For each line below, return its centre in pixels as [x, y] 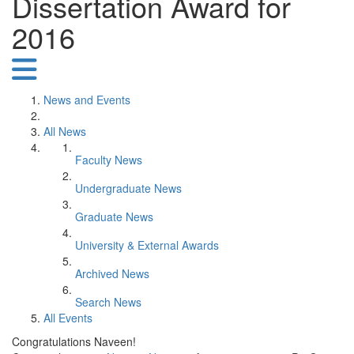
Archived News [112, 273]
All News [65, 131]
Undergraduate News [128, 188]
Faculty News [109, 160]
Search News [108, 302]
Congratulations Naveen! [74, 341]
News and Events [87, 100]
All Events [68, 318]
